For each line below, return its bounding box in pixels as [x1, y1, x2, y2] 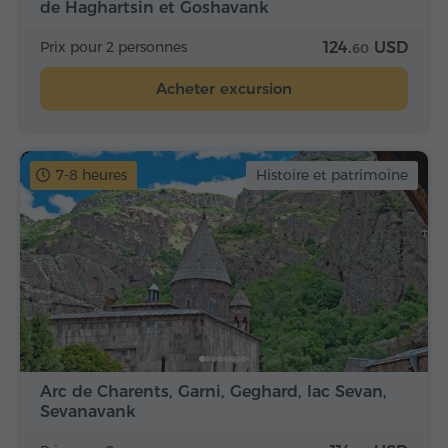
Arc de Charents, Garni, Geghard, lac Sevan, [40, 381, 387, 401]
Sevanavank [40, 401, 136, 421]
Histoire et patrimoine [256, 166, 408, 185]
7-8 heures [56, 166, 127, 185]
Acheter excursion [156, 79, 292, 99]
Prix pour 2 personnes [40, 38, 187, 57]
